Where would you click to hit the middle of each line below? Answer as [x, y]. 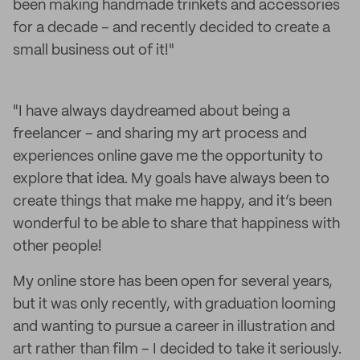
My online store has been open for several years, [173, 282]
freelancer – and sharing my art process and [160, 134]
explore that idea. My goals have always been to [171, 179]
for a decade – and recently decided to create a [172, 28]
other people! [57, 247]
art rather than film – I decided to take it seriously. [177, 350]
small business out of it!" [94, 51]
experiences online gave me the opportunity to [168, 157]
